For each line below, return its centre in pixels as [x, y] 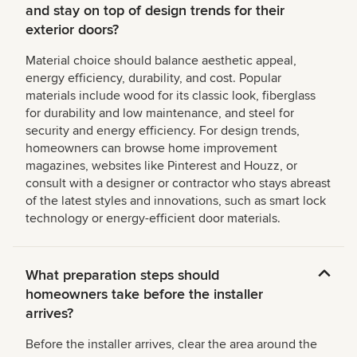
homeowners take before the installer [144, 294]
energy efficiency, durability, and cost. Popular [153, 78]
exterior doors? [72, 30]
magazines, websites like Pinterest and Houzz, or [161, 166]
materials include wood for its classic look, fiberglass [171, 96]
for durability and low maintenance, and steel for [160, 114]
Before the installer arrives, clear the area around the [171, 345]
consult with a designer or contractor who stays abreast [178, 184]
